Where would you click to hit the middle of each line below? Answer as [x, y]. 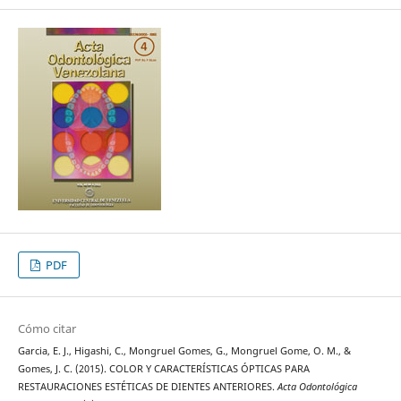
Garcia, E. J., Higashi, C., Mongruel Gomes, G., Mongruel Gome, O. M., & [184, 351]
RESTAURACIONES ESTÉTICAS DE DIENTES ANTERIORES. [147, 387]
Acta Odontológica [317, 387]
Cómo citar [47, 329]
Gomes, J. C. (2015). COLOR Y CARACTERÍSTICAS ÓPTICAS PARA [163, 369]
